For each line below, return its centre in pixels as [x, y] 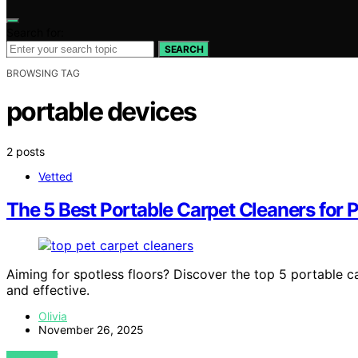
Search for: [35, 32]
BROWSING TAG [43, 73]
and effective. [48, 290]
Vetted [56, 176]
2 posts [26, 151]
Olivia [53, 316]
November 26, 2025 [91, 330]
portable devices [101, 112]
